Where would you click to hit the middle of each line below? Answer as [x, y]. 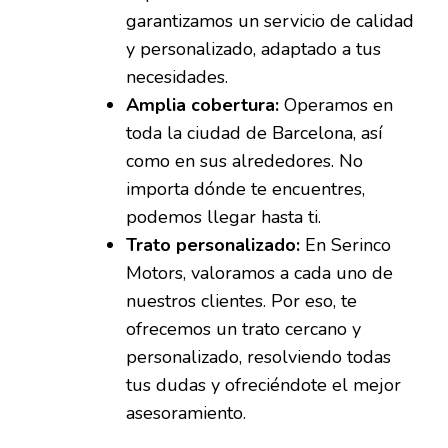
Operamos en [336, 105]
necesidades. [177, 77]
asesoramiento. [186, 413]
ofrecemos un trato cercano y [243, 329]
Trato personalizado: [213, 245]
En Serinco [345, 245]
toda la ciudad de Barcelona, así [254, 133]
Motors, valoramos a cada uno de [259, 273]
